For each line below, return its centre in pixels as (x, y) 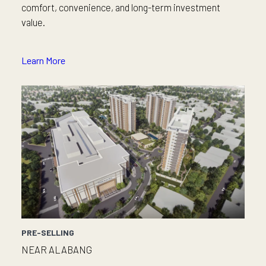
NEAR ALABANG (57, 250)
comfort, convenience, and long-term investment (121, 7)
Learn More (43, 61)
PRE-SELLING (48, 233)
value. (33, 22)
